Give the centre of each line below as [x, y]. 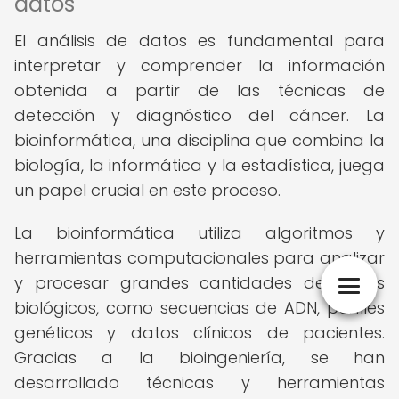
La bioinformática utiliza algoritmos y [199, 233]
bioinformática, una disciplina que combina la [199, 140]
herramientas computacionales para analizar [199, 258]
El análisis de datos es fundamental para [199, 41]
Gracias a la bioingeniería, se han [199, 358]
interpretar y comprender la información [199, 65]
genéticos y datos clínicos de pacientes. [199, 333]
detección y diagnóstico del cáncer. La [199, 115]
